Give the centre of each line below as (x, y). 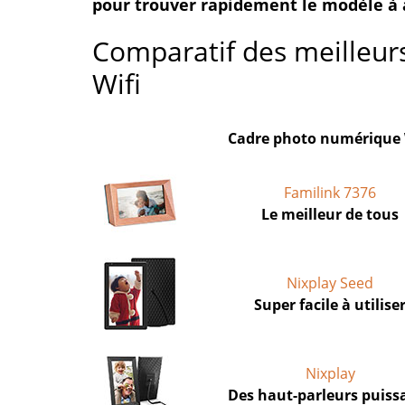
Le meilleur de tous (330, 214)
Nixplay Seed (330, 283)
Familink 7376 (330, 193)
